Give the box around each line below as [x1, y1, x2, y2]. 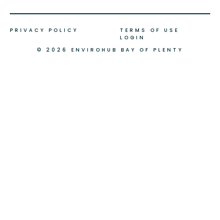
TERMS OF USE [120, 26, 179, 34]
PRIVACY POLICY [10, 26, 78, 34]
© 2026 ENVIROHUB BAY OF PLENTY [37, 46, 183, 54]
